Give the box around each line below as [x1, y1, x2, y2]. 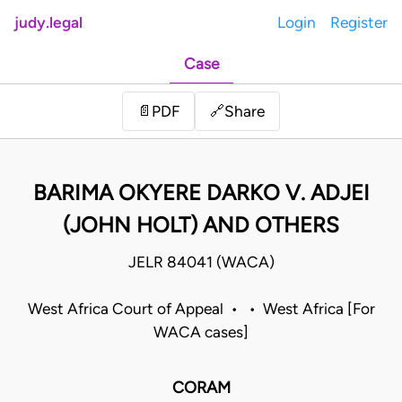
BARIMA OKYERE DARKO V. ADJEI [32, 179, 370, 206]
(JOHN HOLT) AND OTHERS [63, 212, 339, 239]
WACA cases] [153, 323, 249, 342]
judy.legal [14, 13, 83, 31]
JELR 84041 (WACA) [127, 253, 275, 272]
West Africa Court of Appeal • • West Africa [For [27, 300, 375, 319]
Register [330, 13, 388, 31]
